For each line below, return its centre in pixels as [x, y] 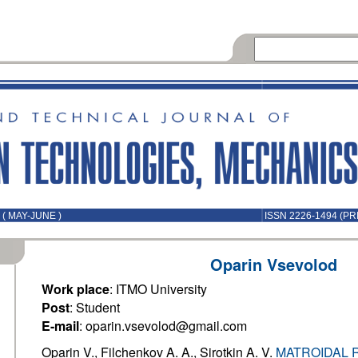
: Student [95, 307]
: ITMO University [158, 289]
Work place [76, 289]
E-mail [60, 326]
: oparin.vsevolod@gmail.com [163, 326]
